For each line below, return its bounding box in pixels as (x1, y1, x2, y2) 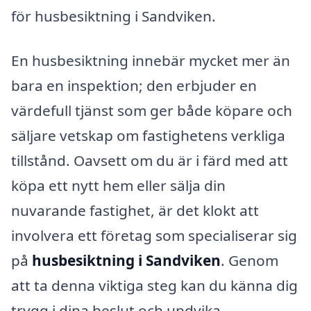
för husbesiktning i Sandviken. (11, 6, 216, 26)
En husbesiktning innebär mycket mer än (11, 50, 290, 70)
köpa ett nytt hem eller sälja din (11, 175, 226, 195)
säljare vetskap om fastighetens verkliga (11, 125, 285, 145)
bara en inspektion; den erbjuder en (11, 75, 257, 95)
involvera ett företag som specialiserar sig (11, 225, 297, 245)
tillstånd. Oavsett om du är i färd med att (11, 150, 288, 170)
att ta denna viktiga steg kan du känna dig (11, 275, 298, 295)
